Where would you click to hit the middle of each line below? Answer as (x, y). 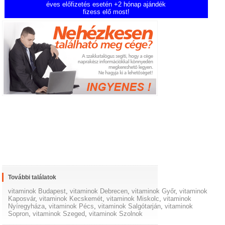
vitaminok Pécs (72, 206)
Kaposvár (22, 199)
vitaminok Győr (154, 191)
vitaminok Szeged (59, 214)
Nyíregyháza (27, 206)
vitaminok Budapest (37, 191)
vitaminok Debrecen (99, 191)
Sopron (19, 214)
